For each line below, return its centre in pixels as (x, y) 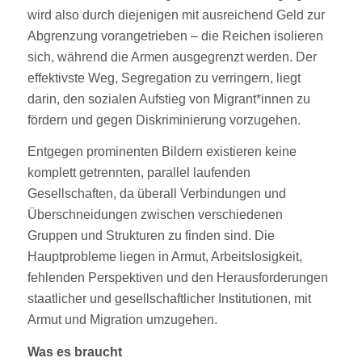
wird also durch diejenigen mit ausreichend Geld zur (176, 15)
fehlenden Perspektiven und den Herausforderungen (177, 278)
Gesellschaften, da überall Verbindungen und (156, 194)
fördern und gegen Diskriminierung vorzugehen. (164, 120)
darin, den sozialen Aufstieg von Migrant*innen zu (168, 99)
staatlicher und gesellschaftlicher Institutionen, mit (169, 299)
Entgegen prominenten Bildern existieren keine (162, 152)
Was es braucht (74, 351)
